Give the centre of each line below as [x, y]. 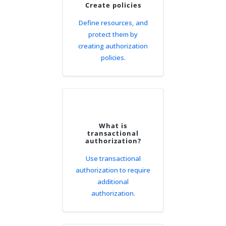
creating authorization [113, 46]
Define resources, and [113, 23]
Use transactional [113, 158]
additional [113, 182]
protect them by [113, 34]
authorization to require [113, 170]
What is [113, 126]
